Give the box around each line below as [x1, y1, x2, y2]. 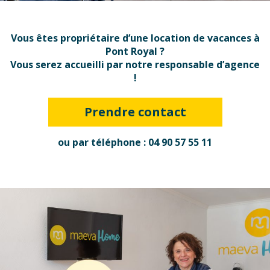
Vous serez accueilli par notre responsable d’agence [10, 58, 260, 71]
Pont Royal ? [105, 45, 165, 58]
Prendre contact [84, 104, 186, 120]
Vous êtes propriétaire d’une [10, 31, 148, 45]
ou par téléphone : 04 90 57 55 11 [58, 136, 212, 149]
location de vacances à [148, 31, 260, 45]
